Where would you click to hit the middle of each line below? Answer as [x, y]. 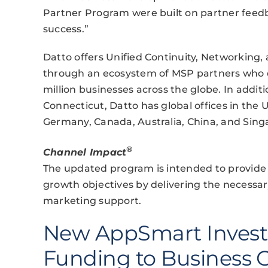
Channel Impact [85, 152]
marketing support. [92, 200]
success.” [66, 29]
